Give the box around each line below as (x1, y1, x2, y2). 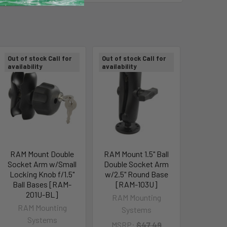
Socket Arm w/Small (8, 159, 77, 169)
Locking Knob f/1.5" (10, 169, 75, 179)
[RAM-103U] (115, 179, 158, 189)
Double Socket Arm (104, 159, 169, 169)
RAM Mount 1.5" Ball (104, 148, 169, 159)
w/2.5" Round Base (104, 169, 168, 179)
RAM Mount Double (10, 148, 74, 159)
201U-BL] (26, 189, 59, 199)
